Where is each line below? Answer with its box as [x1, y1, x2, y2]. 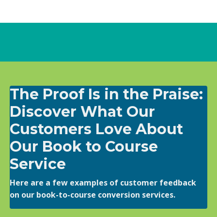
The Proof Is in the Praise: [10, 85, 203, 103]
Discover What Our [10, 102, 155, 121]
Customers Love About [10, 120, 183, 138]
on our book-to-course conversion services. [10, 189, 175, 200]
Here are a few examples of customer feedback [10, 177, 196, 188]
